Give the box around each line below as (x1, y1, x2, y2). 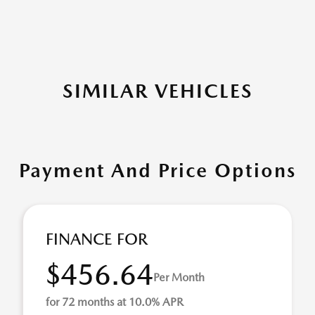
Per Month (153, 270, 205, 284)
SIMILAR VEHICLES (62, 79, 253, 103)
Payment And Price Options (19, 158, 296, 183)
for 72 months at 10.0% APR (46, 295, 184, 309)
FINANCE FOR (46, 229, 148, 250)
